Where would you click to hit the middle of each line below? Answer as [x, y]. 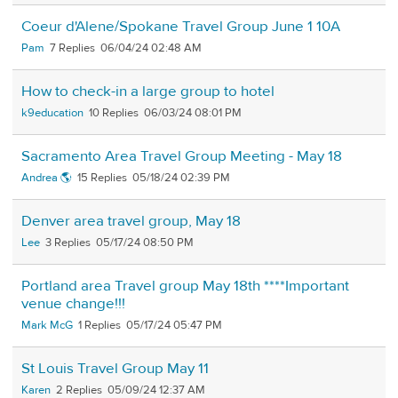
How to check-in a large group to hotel [148, 92]
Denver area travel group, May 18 [131, 222]
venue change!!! [73, 304]
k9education [52, 113]
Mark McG [47, 326]
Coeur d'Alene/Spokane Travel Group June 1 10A [181, 27]
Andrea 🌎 [47, 178]
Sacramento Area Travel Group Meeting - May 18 [182, 157]
